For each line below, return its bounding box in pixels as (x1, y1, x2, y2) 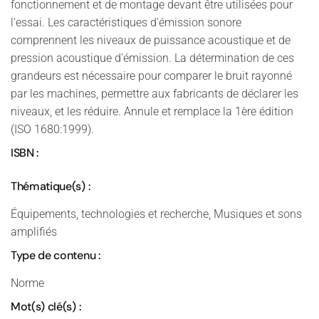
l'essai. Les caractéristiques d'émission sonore (11, 16, 241, 29)
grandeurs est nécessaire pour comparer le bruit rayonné (11, 69, 292, 83)
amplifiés (11, 225, 57, 239)
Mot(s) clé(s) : (11, 299, 81, 314)
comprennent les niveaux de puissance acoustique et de (11, 33, 291, 47)
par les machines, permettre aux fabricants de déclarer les (11, 87, 298, 100)
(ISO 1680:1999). (11, 122, 94, 136)
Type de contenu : (11, 248, 100, 263)
